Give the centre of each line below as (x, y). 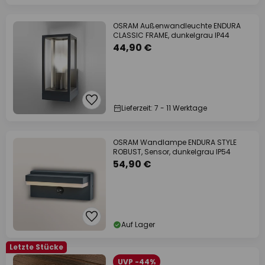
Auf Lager (138, 224)
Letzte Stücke (36, 247)
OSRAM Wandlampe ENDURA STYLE (175, 142)
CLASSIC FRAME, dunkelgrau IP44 (171, 35)
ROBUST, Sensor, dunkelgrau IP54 (172, 152)
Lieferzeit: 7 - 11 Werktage (164, 108)
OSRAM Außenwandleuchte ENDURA (177, 26)
